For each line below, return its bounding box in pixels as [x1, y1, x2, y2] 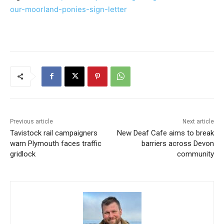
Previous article [10, 117, 53, 125]
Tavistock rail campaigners [10, 128, 97, 137]
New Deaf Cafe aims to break [116, 128, 214, 137]
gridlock [10, 149, 35, 158]
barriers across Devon [141, 138, 214, 148]
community [176, 149, 214, 158]
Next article [182, 117, 214, 125]
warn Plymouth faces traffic [10, 138, 101, 148]
